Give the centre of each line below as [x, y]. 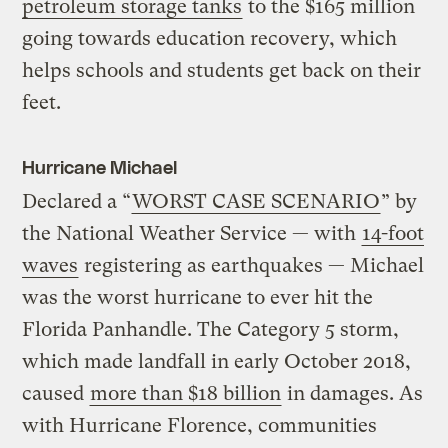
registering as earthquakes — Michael [252, 266]
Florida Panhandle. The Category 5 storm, [211, 330]
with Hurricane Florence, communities [200, 426]
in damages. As [353, 394]
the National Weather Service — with [192, 234]
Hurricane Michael [99, 167]
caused [56, 394]
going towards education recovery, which [210, 39]
